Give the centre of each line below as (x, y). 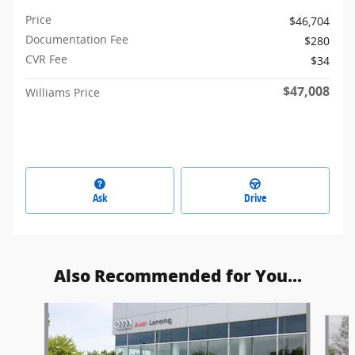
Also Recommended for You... (177, 276)
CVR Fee (46, 59)
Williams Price (63, 93)
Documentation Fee (77, 40)
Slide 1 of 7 (35, 310)
